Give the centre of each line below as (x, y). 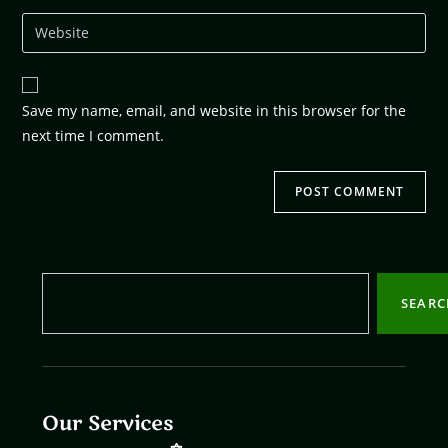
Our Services (108, 423)
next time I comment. (93, 135)
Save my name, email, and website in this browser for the (214, 110)
